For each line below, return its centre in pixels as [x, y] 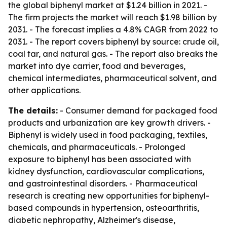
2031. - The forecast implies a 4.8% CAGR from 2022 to [113, 29]
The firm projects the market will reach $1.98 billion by [112, 17]
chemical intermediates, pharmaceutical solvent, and [112, 78]
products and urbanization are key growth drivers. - [109, 123]
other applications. [44, 90]
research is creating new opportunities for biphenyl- [109, 196]
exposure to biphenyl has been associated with [100, 159]
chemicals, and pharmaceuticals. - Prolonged [97, 147]
